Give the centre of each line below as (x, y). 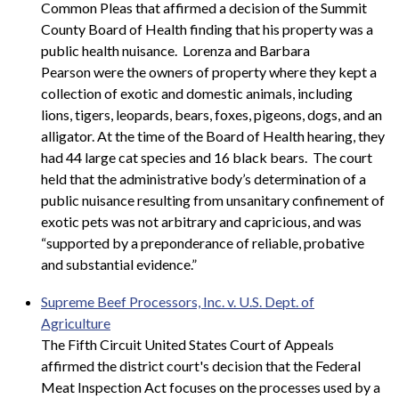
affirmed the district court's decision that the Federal (201, 365)
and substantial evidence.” (119, 264)
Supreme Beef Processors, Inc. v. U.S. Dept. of (178, 301)
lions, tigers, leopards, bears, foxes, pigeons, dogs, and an (212, 114)
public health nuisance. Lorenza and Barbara (175, 50)
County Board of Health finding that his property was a (207, 28)
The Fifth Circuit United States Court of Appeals (187, 344)
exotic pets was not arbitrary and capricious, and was (201, 221)
